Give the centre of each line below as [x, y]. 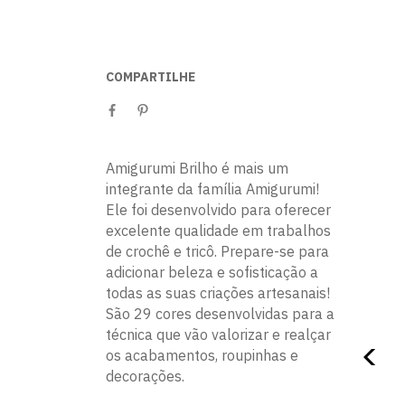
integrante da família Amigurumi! [212, 189]
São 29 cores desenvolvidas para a [220, 314]
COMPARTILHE [151, 77]
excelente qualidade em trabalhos [218, 231]
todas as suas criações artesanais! [218, 293]
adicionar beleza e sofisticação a [212, 272]
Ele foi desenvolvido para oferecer [218, 210]
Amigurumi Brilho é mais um [197, 168]
